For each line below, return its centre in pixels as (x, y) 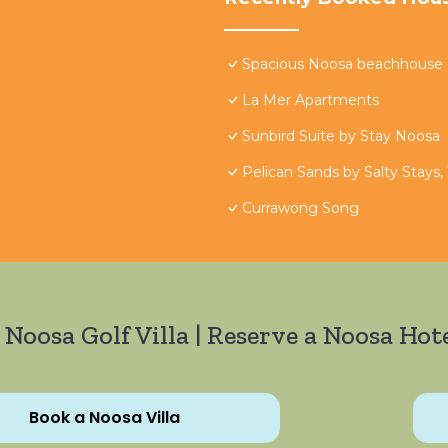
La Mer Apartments (310, 100)
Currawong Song (300, 208)
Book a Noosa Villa (104, 418)
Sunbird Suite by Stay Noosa (341, 136)
